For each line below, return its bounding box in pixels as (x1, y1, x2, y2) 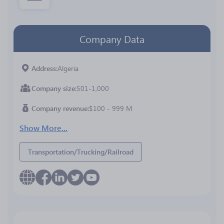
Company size (31, 83, 75, 93)
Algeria (57, 63, 78, 73)
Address (31, 63, 56, 73)
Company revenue (31, 103, 87, 113)
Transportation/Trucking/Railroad (28, 147, 133, 156)
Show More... (19, 122, 67, 133)
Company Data (79, 31, 144, 45)
